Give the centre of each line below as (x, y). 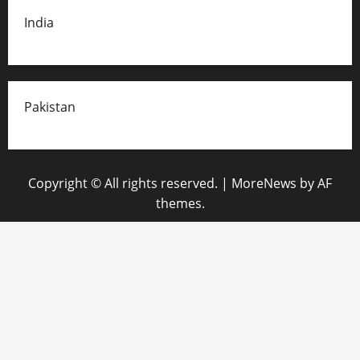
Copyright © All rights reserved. (125, 183)
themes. (180, 203)
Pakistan (50, 107)
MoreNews (264, 183)
